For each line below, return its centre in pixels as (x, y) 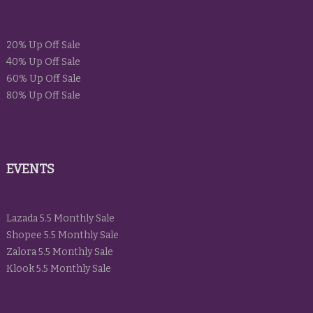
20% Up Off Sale (43, 45)
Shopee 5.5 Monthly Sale (62, 235)
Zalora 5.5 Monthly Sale (59, 252)
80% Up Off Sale (43, 96)
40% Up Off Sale (43, 62)
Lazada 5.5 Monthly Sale (60, 219)
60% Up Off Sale (43, 79)
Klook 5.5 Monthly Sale (58, 269)
